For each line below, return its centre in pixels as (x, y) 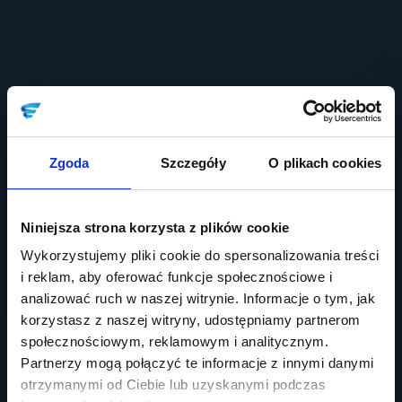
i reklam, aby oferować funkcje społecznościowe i (176, 277)
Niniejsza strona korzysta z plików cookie (155, 227)
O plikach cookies (325, 162)
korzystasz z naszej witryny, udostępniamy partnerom (191, 320)
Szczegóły (193, 162)
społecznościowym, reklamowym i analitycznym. (175, 341)
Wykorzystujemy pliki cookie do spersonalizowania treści (200, 255)
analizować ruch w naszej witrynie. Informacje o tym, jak (198, 298)
